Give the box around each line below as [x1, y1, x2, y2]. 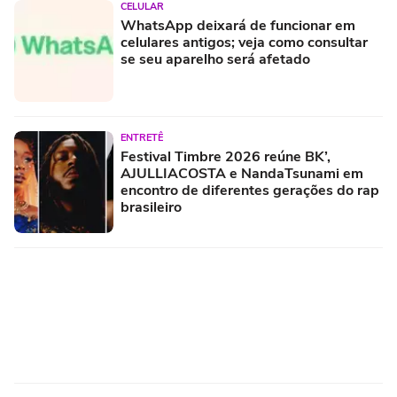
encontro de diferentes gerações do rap [121, 181, 379, 201]
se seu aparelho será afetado [121, 50, 310, 70]
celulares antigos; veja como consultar [121, 33, 368, 53]
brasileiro [121, 198, 182, 218]
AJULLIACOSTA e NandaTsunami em [121, 164, 363, 184]
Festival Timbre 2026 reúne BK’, [121, 147, 331, 167]
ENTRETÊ [121, 131, 163, 145]
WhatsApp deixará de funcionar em [121, 16, 355, 36]
